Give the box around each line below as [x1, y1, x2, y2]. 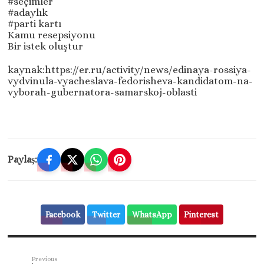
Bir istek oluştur [8, 41, 84, 52]
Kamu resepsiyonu [8, 29, 96, 41]
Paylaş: [8, 154, 38, 166]
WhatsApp [131, 210, 172, 220]
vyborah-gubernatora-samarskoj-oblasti [8, 87, 197, 98]
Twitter [91, 210, 120, 220]
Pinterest [183, 210, 219, 220]
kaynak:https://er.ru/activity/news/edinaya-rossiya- [8, 64, 252, 76]
